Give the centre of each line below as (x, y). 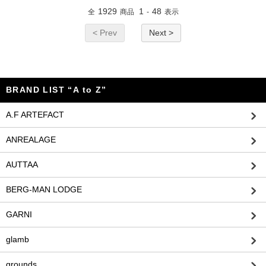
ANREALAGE (31, 140)
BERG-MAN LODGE (44, 189)
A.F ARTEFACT (35, 115)
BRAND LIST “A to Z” (56, 90)
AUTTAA (22, 164)
